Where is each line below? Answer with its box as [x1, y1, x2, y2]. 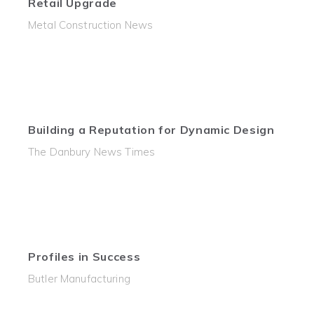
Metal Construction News [28, 18, 153, 32]
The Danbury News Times [28, 145, 156, 158]
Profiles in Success [28, 250, 141, 264]
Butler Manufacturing [28, 272, 130, 285]
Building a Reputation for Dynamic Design [28, 123, 275, 137]
